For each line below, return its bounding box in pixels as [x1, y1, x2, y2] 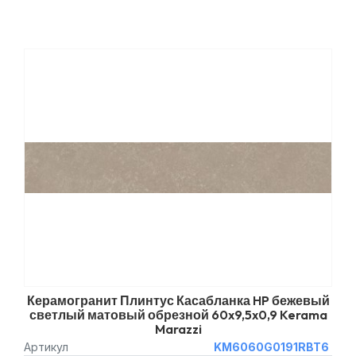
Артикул [24, 340, 68, 354]
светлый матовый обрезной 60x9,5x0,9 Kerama [29, 307, 327, 323]
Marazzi [154, 321, 202, 337]
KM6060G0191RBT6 [213, 340, 329, 354]
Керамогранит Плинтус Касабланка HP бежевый [26, 292, 330, 308]
